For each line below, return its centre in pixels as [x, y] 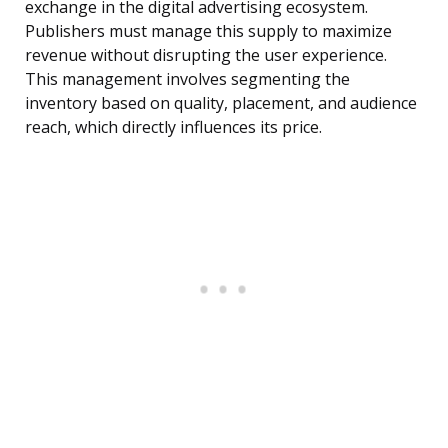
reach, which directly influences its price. [173, 127]
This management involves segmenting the [187, 79]
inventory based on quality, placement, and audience [221, 103]
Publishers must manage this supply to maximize [208, 31]
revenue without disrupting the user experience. [206, 55]
